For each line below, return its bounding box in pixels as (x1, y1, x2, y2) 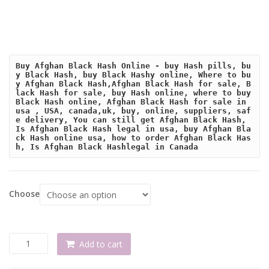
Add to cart (79, 238, 122, 250)
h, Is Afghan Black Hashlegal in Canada (16, 142, 199, 151)
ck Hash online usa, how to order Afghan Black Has (16, 133, 252, 142)
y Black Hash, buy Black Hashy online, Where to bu (16, 70, 252, 79)
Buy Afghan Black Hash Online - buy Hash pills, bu (16, 61, 252, 70)
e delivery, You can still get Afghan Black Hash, (16, 115, 247, 124)
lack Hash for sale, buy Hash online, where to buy (16, 88, 252, 97)
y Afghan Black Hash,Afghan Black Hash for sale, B (16, 79, 252, 88)
